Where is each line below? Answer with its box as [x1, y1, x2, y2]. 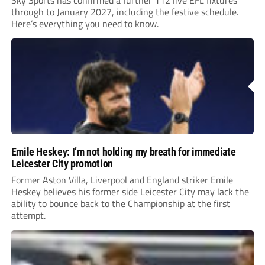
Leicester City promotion [11, 157, 113, 170]
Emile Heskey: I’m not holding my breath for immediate [11, 145, 236, 158]
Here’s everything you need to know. [11, 16, 159, 31]
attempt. [11, 208, 46, 222]
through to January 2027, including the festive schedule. [11, 4, 238, 19]
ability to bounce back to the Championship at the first [11, 196, 230, 211]
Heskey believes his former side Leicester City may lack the [11, 184, 249, 199]
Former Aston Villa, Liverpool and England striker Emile [11, 172, 233, 187]
